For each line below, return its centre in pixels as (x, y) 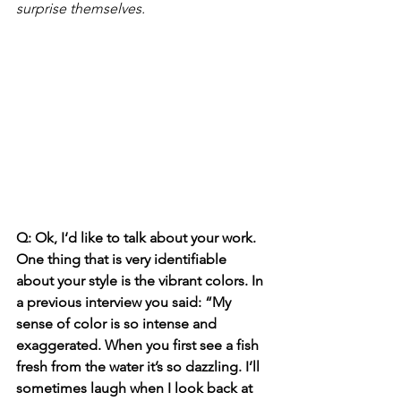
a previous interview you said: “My (125, 303)
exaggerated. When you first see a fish (139, 346)
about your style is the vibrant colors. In (141, 281)
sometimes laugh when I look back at (136, 388)
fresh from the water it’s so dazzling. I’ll (140, 367)
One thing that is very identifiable (123, 260)
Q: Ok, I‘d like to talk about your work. (138, 238)
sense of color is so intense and (118, 324)
